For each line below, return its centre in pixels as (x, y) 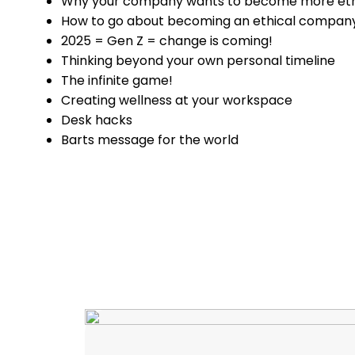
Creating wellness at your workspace (177, 100)
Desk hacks (97, 120)
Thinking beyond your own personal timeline (198, 61)
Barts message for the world (150, 140)
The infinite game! (117, 80)
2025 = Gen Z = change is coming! (167, 41)
